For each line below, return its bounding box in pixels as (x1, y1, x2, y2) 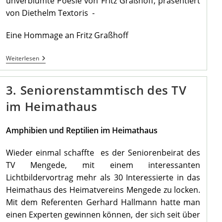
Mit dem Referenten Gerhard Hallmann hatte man (5, 197, 201, 208)
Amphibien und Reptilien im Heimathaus (5, 125, 158, 136)
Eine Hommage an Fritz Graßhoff (5, 30, 128, 41)
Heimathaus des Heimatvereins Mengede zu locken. (5, 184, 201, 196)
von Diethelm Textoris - (5, 7, 95, 19)
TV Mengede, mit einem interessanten (5, 160, 201, 171)
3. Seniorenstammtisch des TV (5, 82, 187, 99)
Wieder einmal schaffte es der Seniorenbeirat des (5, 147, 201, 159)
